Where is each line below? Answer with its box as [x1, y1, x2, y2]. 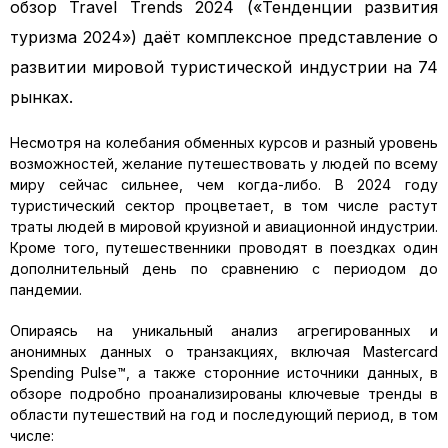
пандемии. [10, 281, 82, 298]
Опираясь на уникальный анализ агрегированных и [10, 322, 438, 339]
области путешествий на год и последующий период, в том [10, 406, 438, 423]
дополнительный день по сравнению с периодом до [10, 260, 438, 277]
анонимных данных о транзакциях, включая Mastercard [10, 343, 438, 360]
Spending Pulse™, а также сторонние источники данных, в [10, 364, 438, 381]
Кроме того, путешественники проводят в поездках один [10, 239, 438, 256]
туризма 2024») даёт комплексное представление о [10, 27, 438, 47]
